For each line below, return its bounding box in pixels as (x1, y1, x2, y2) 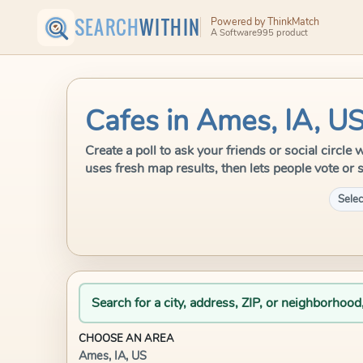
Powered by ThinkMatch (210, 14, 319, 28)
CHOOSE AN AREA (79, 331, 174, 346)
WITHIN (139, 13, 201, 41)
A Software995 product (210, 27, 308, 40)
